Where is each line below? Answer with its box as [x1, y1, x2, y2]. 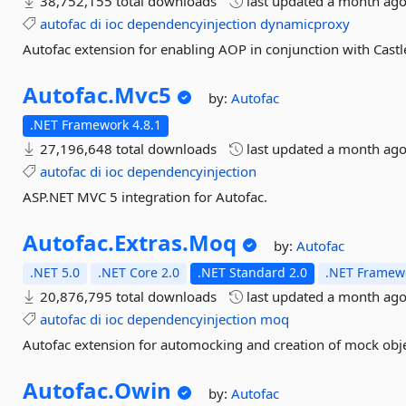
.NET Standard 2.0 [198, 264, 308, 281]
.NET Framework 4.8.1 [30, 116, 162, 133]
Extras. [114, 227, 189, 257]
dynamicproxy [260, 14, 351, 33]
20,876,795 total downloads [36, 287, 217, 305]
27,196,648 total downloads [36, 140, 217, 158]
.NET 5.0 [30, 264, 81, 281]
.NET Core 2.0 [98, 264, 180, 281]
